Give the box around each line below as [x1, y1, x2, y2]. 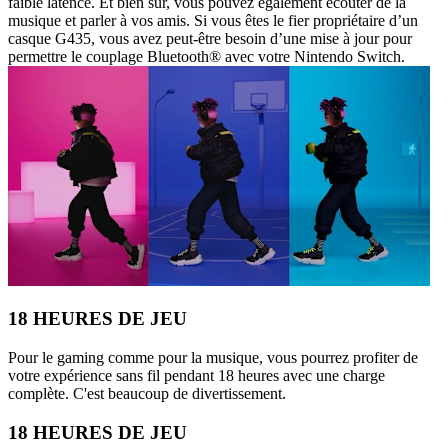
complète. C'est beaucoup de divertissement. [8, 385, 286, 403]
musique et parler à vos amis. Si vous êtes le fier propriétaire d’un [8, 11, 418, 29]
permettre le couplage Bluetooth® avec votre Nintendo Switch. [8, 47, 405, 65]
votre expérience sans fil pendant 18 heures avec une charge [8, 367, 385, 385]
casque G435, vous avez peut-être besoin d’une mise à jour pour [8, 29, 412, 47]
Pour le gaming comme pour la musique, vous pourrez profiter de [8, 349, 418, 367]
